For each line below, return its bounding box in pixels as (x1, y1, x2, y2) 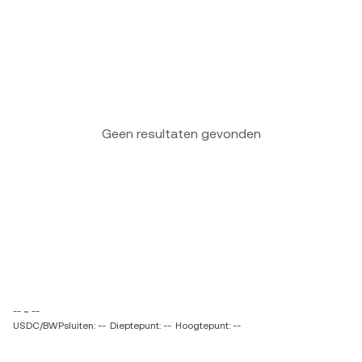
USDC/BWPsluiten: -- (13, 320, 106, 331)
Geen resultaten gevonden (101, 126, 261, 141)
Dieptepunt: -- (110, 320, 171, 331)
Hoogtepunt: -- (175, 320, 241, 331)
